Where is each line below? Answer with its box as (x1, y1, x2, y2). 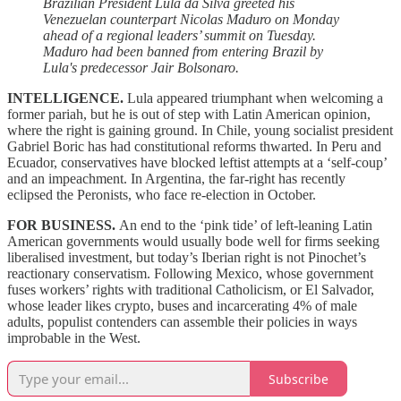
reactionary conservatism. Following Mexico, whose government (7, 266, 373, 282)
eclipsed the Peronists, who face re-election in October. (7, 187, 316, 203)
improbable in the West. (7, 330, 141, 346)
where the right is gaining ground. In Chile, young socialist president (7, 123, 393, 139)
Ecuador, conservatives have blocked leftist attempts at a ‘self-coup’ (7, 155, 387, 171)
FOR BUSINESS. (7, 218, 119, 234)
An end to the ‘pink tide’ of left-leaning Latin (119, 218, 372, 234)
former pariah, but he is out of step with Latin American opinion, (7, 107, 371, 123)
